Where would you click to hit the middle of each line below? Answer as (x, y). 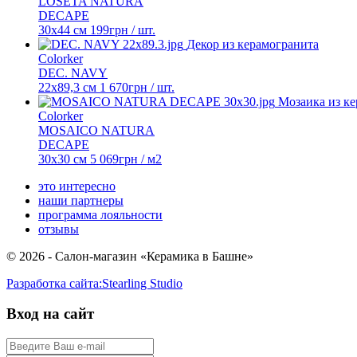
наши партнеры (81, 200)
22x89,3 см (67, 87)
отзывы (59, 229)
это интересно (77, 186)
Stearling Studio (142, 283)
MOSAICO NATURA (96, 130)
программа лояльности (100, 214)
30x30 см (63, 159)
